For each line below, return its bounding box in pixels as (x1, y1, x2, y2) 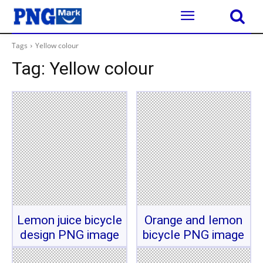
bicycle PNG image (143, 227, 245, 242)
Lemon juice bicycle (16, 213, 122, 227)
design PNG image (19, 227, 119, 242)
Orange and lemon (144, 213, 243, 227)
